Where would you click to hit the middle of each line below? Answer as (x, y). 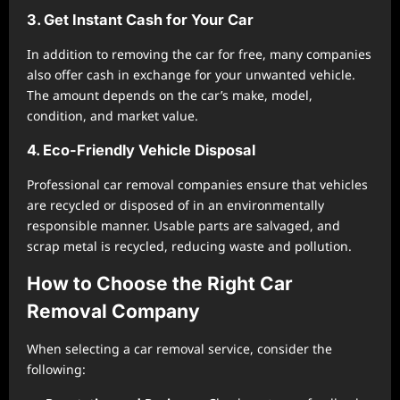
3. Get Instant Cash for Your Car (140, 20)
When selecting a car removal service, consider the (179, 349)
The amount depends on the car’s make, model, (170, 95)
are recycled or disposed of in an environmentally (175, 205)
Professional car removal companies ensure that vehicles (197, 184)
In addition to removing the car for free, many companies (199, 54)
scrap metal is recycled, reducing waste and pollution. (189, 246)
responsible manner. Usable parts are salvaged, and (183, 225)
